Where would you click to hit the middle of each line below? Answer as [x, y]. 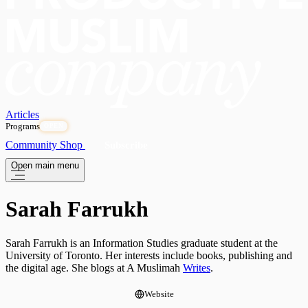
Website [159, 294]
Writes [197, 267]
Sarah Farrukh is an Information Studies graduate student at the [142, 243]
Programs [23, 126]
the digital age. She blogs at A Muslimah [94, 267]
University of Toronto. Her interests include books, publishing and [149, 255]
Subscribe [126, 145]
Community [33, 145]
